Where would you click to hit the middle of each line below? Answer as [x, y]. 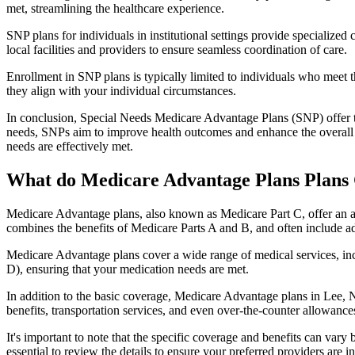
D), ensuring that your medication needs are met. [128, 269]
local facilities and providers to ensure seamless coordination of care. [177, 50]
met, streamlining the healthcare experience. [115, 9]
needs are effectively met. [70, 147]
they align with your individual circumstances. [121, 91]
